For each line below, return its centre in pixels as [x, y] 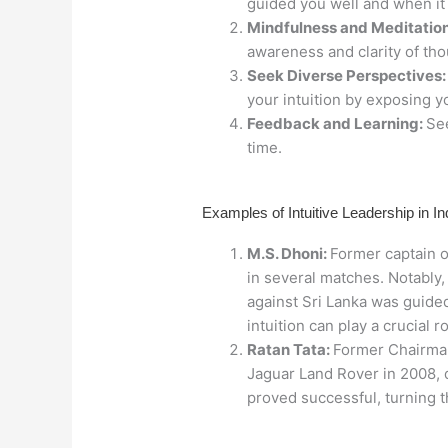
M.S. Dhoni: [288, 253]
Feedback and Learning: [336, 123]
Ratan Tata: [290, 349]
